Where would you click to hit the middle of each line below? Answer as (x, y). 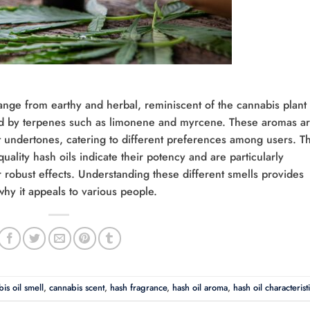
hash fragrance (138, 287)
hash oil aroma (200, 287)
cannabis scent (76, 287)
